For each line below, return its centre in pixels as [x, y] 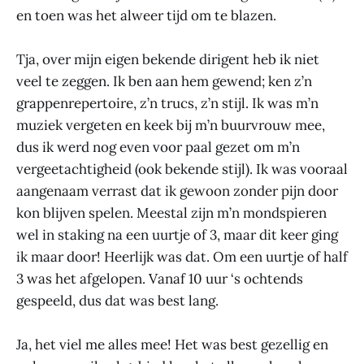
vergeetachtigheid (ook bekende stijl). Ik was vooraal [182, 169]
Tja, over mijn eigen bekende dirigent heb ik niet [168, 59]
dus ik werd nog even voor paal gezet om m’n [158, 147]
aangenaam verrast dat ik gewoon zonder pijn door [177, 191]
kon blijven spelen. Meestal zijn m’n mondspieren [171, 212]
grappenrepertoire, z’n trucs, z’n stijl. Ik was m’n [167, 103]
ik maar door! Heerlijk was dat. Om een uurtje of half [182, 256]
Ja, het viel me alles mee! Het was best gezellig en [172, 345]
